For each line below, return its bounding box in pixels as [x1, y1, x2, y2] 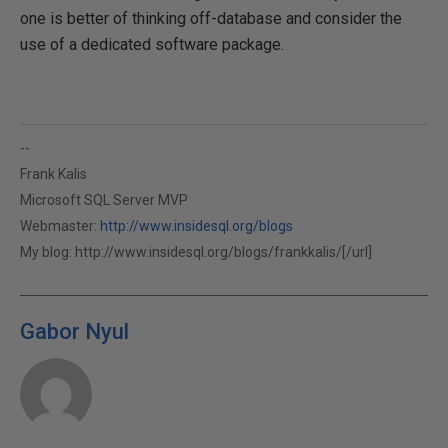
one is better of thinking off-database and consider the [20, 8, 402, 28]
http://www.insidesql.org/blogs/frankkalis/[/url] [75, 243, 372, 260]
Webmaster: [20, 217, 100, 234]
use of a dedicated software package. [20, 34, 284, 54]
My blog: [20, 243, 75, 260]
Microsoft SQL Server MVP [20, 191, 188, 208]
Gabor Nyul [20, 318, 129, 344]
